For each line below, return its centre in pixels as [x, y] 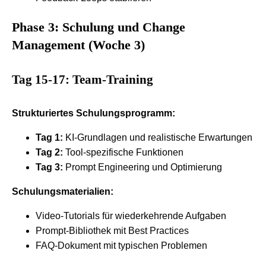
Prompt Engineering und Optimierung [142, 167]
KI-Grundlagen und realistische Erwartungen [158, 138]
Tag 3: [49, 167]
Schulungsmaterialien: [63, 192]
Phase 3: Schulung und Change [99, 27]
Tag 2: [49, 153]
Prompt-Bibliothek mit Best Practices [112, 231]
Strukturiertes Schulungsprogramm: [94, 113]
